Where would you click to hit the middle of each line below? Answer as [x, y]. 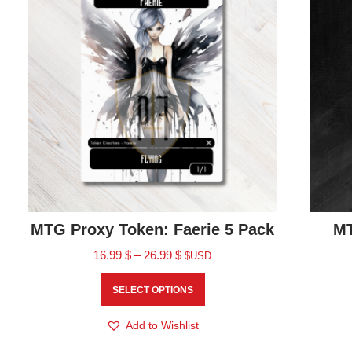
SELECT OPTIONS [152, 290]
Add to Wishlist [163, 326]
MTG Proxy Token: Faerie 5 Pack [153, 230]
